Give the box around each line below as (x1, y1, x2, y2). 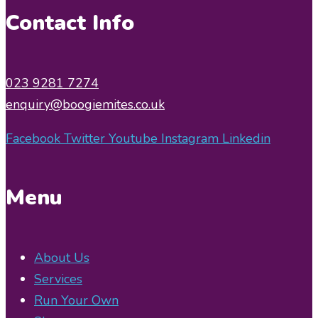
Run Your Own (34, 292, 119, 309)
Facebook (6, 130, 60, 148)
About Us (34, 249, 89, 267)
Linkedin (222, 130, 270, 148)
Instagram (161, 130, 219, 148)
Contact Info (6, 8, 134, 38)
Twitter (64, 130, 105, 148)
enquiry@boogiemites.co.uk (6, 96, 165, 114)
